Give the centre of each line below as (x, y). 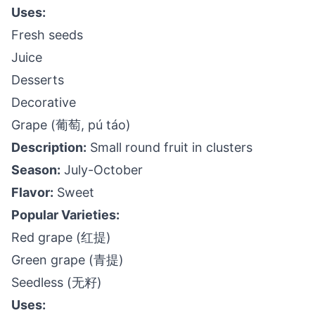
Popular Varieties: (65, 215)
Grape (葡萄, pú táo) (71, 125)
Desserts (38, 80)
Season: (36, 170)
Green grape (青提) (67, 260)
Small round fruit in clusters (169, 147)
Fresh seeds (47, 35)
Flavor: (32, 192)
